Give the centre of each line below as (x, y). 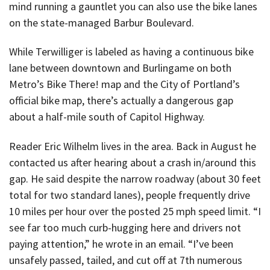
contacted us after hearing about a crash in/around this (133, 162)
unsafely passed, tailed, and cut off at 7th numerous (126, 260)
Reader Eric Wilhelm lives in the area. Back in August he (133, 146)
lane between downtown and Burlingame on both (120, 68)
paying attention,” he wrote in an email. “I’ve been (121, 243)
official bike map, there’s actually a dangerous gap (121, 101)
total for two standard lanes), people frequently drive (130, 195)
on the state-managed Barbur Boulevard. (102, 22)
